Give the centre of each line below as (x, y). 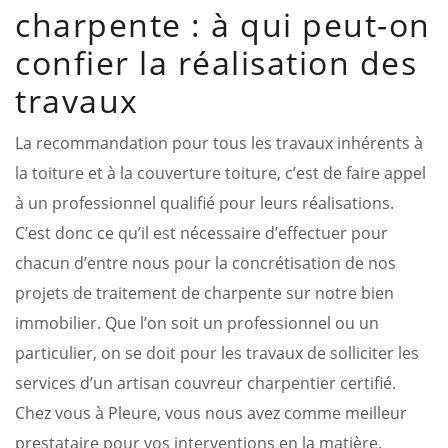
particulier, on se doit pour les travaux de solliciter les (217, 352)
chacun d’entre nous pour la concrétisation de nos (205, 262)
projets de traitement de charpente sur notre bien (204, 292)
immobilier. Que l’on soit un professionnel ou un (197, 322)
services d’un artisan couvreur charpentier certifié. (205, 382)
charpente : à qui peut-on (223, 24)
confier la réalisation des (216, 62)
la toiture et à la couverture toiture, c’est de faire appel (220, 172)
